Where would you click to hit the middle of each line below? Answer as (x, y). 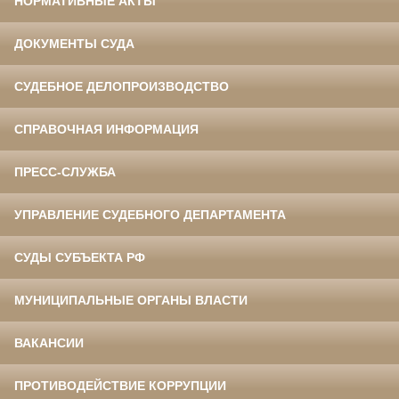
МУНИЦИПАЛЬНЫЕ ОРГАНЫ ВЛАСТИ (131, 301)
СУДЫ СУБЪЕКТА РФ (80, 258)
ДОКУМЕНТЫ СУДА (74, 44)
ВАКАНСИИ (49, 343)
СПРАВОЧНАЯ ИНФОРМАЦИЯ (106, 130)
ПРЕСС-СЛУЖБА (65, 172)
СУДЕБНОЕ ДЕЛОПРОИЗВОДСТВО (122, 87)
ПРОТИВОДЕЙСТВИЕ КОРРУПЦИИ (120, 386)
